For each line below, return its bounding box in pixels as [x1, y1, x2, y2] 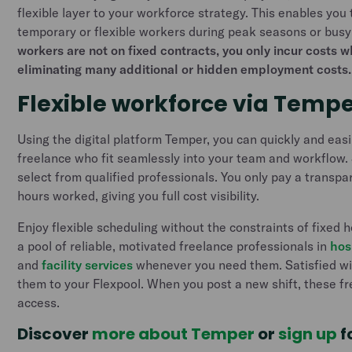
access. [17, 295, 60, 310]
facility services [42, 257, 134, 273]
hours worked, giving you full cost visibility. [17, 188, 263, 203]
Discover [17, 323, 93, 345]
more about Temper [92, 323, 258, 345]
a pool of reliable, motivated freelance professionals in [17, 238, 331, 254]
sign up [278, 323, 341, 345]
